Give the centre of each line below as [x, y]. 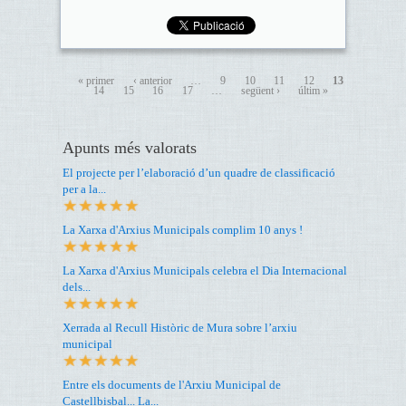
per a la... [84, 188]
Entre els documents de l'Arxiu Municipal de [172, 384]
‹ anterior [152, 81]
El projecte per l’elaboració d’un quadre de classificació [199, 172]
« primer [97, 81]
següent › [260, 91]
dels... [77, 286]
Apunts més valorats [130, 147]
